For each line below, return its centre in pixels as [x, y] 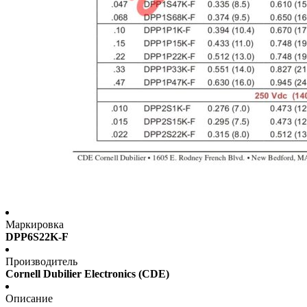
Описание [29, 299]
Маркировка [35, 225]
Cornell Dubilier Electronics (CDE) [87, 274]
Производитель [41, 262]
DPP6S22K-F [37, 237]
